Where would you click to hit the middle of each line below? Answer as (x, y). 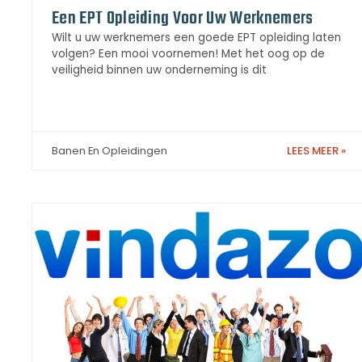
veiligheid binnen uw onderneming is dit (159, 70)
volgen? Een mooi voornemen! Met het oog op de (188, 54)
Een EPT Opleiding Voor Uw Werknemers (183, 19)
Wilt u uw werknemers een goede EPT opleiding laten (196, 38)
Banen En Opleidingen (109, 151)
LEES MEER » (316, 151)
